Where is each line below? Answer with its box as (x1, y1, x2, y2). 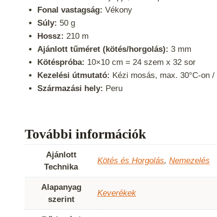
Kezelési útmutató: (37, 71, 110, 80)
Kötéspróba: (37, 58, 85, 67)
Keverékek (97, 188, 136, 198)
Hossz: (37, 31, 64, 41)
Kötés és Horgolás (97, 155, 164, 165)
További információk (25, 126, 146, 141)
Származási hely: (37, 84, 103, 93)
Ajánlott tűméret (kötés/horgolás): (37, 45, 169, 54)
